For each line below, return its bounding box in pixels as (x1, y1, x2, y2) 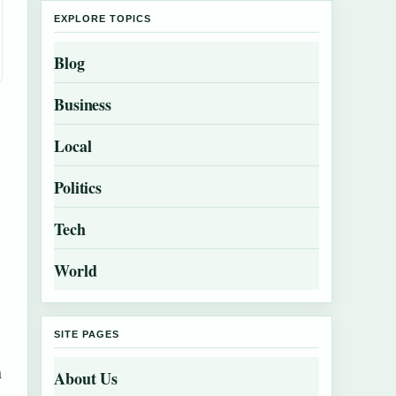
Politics (54, 176, 103, 199)
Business (54, 93, 112, 116)
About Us (54, 367, 118, 390)
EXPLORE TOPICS (54, 13, 151, 24)
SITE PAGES (54, 329, 119, 339)
